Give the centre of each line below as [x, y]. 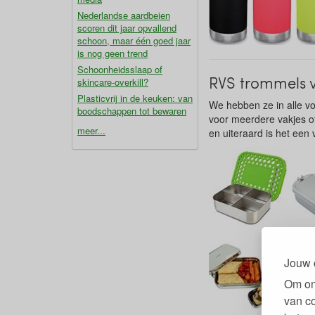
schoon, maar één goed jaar [134, 40]
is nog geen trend [112, 53]
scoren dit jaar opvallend [127, 28]
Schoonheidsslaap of [120, 69]
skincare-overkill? [113, 82]
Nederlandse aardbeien [124, 15]
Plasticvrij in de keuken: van [135, 98]
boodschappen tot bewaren [132, 111]
